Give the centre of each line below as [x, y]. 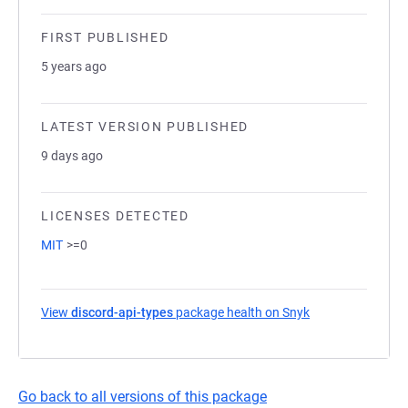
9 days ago [72, 156]
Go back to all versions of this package [143, 397]
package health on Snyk [241, 312]
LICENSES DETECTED [115, 216]
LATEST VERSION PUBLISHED [145, 127]
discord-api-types [122, 312]
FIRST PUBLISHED [105, 37]
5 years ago [74, 66]
